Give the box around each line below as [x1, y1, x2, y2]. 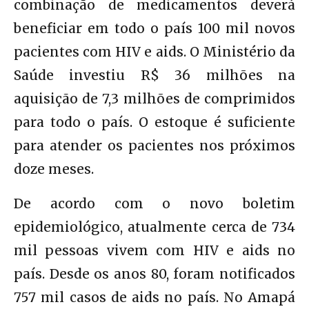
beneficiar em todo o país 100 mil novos [14, 19, 295, 37]
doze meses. [14, 160, 94, 177]
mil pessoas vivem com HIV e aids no [14, 241, 295, 259]
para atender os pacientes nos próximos [14, 137, 295, 154]
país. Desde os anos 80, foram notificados [14, 265, 295, 282]
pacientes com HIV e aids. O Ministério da [14, 43, 295, 60]
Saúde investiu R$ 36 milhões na [14, 66, 295, 83]
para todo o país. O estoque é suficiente [14, 113, 295, 130]
